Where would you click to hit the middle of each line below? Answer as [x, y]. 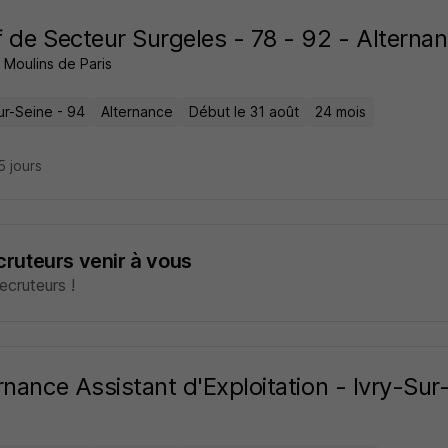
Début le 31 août [243, 111]
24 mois [340, 111]
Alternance [136, 111]
